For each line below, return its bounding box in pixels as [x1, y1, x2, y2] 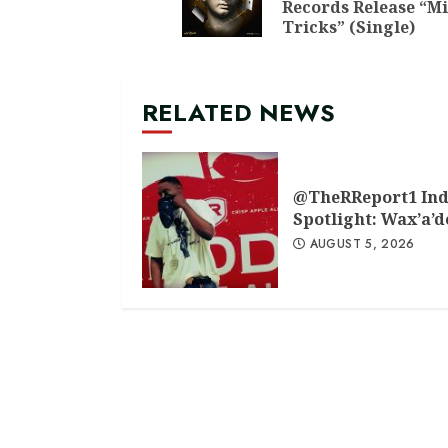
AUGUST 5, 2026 [309, 234, 415, 253]
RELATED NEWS [142, 94, 335, 130]
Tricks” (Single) [282, 15, 415, 38]
